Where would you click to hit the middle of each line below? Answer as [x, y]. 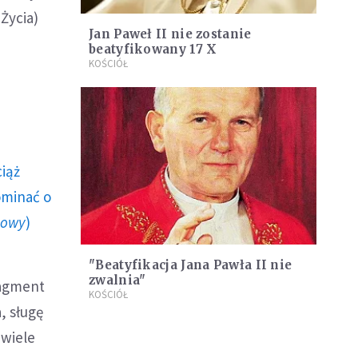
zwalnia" [117, 280]
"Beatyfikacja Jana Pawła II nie [191, 265]
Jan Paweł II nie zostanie [170, 34]
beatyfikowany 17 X [153, 50]
